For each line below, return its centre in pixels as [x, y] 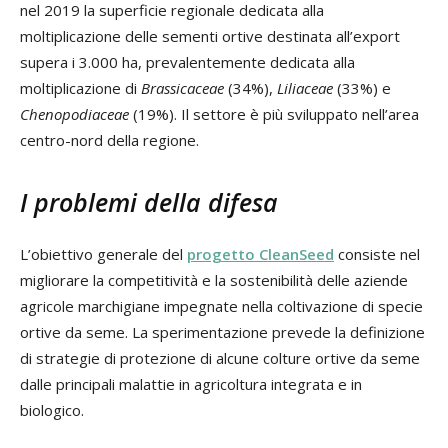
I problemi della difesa [149, 201]
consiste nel [377, 253]
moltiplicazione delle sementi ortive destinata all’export [210, 35]
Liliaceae [305, 87]
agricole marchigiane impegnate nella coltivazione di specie [221, 305]
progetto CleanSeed [260, 253]
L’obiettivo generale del [103, 253]
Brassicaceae [182, 87]
